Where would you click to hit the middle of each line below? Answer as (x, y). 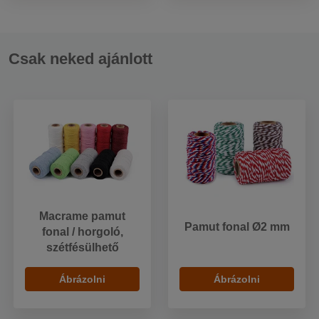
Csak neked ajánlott (80, 59)
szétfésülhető (82, 248)
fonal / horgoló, (82, 232)
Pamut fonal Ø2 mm (237, 226)
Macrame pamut (82, 216)
